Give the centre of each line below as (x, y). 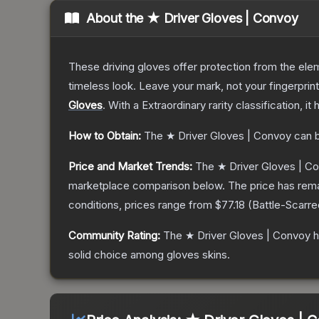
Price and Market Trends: (130, 167)
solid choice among (117, 255)
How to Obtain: (105, 136)
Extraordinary (174, 105)
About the (116, 19)
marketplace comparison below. (147, 186)
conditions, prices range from (142, 205)
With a (124, 105)
